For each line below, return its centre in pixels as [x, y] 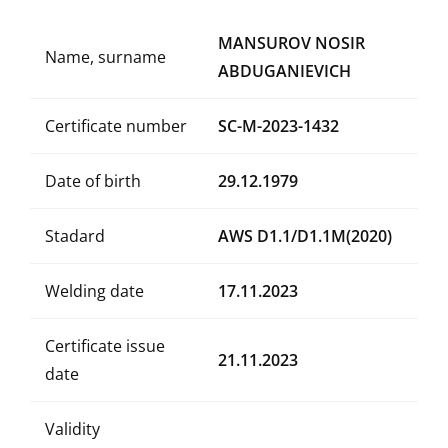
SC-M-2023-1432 [278, 126]
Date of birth [93, 181]
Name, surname [105, 57]
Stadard [75, 236]
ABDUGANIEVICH [284, 71]
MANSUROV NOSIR [291, 43]
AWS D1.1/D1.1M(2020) [305, 236]
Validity [72, 429]
